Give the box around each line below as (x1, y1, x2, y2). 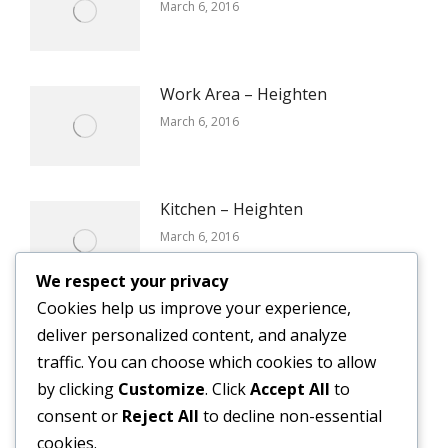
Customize (118, 377, 205, 400)
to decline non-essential (199, 404, 382, 427)
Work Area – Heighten (160, 83, 327, 105)
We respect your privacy (36, 269, 228, 292)
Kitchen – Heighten (160, 198, 303, 220)
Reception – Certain (160, 313, 307, 335)
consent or (37, 404, 122, 427)
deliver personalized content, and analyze (37, 323, 347, 346)
